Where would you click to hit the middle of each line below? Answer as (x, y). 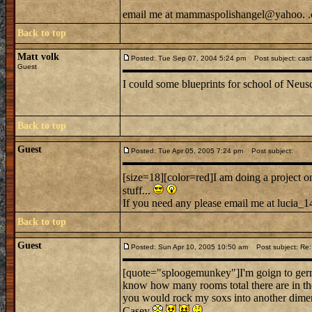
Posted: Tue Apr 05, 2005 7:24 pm (187, 151)
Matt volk (38, 57)
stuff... (138, 190)
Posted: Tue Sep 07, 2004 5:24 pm (188, 58)
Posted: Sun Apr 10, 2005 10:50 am (189, 247)
